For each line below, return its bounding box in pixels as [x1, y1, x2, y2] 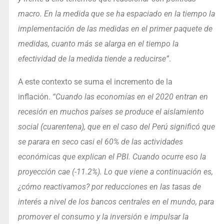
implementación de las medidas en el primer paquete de [17, 24, 212, 34]
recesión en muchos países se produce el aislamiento [17, 107, 204, 117]
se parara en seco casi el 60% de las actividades [17, 137, 183, 147]
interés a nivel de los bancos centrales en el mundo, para [17, 197, 214, 207]
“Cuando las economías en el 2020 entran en [52, 92, 208, 102]
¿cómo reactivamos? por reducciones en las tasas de [17, 182, 201, 192]
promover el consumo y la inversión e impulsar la [17, 212, 188, 222]
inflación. [17, 92, 52, 102]
